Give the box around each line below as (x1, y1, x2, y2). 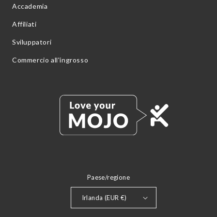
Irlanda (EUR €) (81, 193, 127, 201)
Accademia (12, 2, 48, 10)
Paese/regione (87, 173, 130, 181)
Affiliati (12, 20, 37, 28)
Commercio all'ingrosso (12, 56, 89, 64)
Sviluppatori (12, 38, 52, 46)
